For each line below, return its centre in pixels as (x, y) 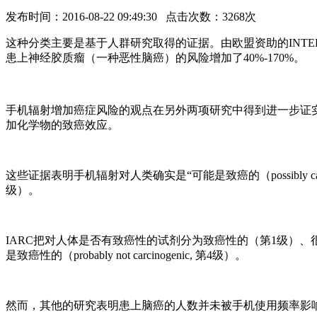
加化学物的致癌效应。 (62, 125)
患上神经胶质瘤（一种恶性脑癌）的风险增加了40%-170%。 (155, 58)
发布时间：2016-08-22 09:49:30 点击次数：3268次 (131, 17)
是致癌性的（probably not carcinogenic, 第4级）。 (126, 255)
